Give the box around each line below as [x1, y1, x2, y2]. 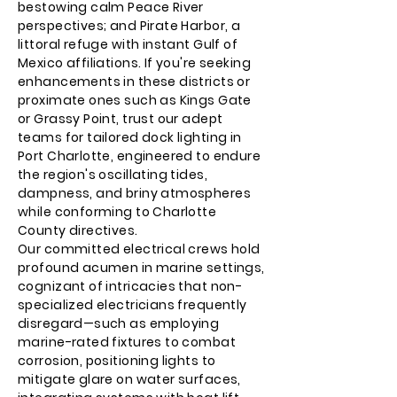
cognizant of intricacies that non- [18, 277, 243, 295]
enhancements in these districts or [18, 73, 251, 90]
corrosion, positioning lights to [18, 352, 216, 370]
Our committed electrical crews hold [18, 240, 261, 258]
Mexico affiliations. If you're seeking [18, 54, 251, 72]
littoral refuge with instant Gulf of [18, 35, 238, 53]
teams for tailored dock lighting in [18, 128, 242, 146]
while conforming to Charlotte [18, 203, 217, 221]
